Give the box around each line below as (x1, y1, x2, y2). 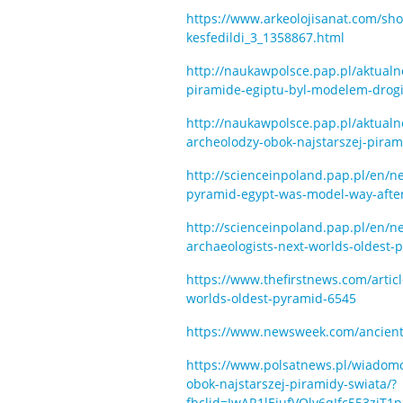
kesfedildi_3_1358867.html (186, 29, 345, 46)
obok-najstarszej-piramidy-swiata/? (186, 375, 397, 392)
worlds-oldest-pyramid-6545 (186, 290, 356, 307)
